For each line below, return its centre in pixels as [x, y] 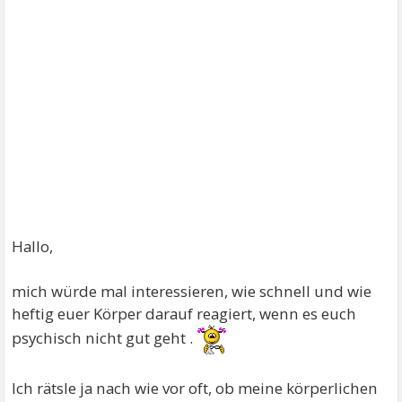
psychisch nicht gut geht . [105, 338]
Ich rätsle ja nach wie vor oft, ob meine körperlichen [195, 388]
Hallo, [33, 246]
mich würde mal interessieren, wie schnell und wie [192, 291]
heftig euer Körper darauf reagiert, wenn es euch [184, 314]
